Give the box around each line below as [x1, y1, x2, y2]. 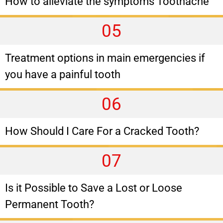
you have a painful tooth [5, 68, 120, 81]
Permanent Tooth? [5, 198, 94, 211]
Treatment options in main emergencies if [5, 51, 205, 64]
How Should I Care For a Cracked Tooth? [5, 124, 199, 137]
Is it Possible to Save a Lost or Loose [5, 181, 182, 194]
